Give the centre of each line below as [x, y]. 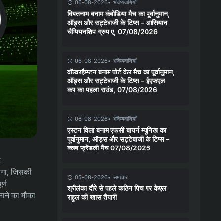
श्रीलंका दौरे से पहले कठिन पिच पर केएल [117, 188]
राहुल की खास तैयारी [92, 197]
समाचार [121, 177]
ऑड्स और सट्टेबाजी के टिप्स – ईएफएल [116, 80]
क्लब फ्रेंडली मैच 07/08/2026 [109, 147]
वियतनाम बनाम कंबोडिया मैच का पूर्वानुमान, [118, 13]
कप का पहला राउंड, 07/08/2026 [112, 89]
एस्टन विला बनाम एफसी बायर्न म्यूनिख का [117, 130]
